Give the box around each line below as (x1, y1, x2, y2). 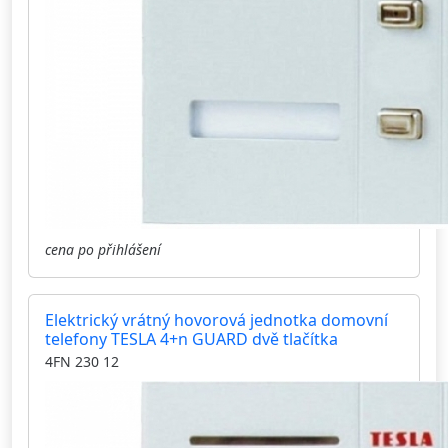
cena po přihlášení (45, 240, 161, 260)
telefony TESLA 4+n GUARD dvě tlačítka (45, 328, 338, 351)
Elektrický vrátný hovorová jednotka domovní (45, 309, 388, 332)
